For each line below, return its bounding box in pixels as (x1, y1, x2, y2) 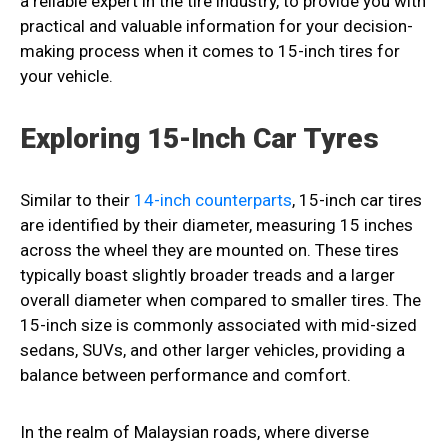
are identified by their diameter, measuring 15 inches (20, 215, 413, 236)
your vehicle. (20, 66, 113, 87)
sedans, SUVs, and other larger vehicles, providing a (20, 340, 405, 361)
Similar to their (20, 190, 134, 211)
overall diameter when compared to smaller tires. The (20, 290, 421, 311)
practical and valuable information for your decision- (20, 16, 413, 37)
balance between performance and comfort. (20, 365, 351, 386)
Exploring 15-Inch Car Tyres (20, 122, 379, 156)
